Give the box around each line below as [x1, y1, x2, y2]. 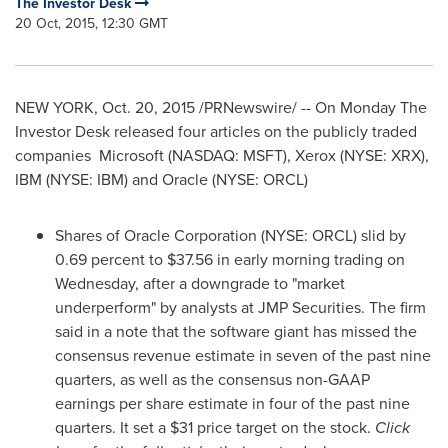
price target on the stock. [193, 416, 371, 439]
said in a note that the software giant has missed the [55, 320, 417, 343]
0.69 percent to [55, 248, 167, 271]
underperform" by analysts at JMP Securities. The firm [55, 296, 426, 319]
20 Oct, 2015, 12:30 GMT [15, 13, 168, 34]
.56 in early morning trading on [191, 248, 405, 271]
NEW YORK [15, 96, 94, 119]
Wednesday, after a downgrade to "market [55, 272, 345, 295]
